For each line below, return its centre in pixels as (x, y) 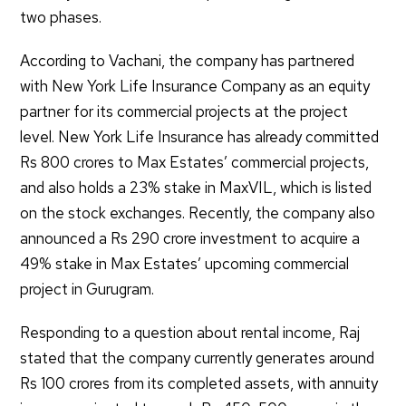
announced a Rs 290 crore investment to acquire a (190, 239)
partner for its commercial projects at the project (184, 112)
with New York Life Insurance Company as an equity (195, 87)
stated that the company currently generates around (198, 358)
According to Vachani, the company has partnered (188, 61)
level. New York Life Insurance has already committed (200, 137)
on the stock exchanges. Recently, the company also (198, 213)
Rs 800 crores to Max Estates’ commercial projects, (195, 163)
